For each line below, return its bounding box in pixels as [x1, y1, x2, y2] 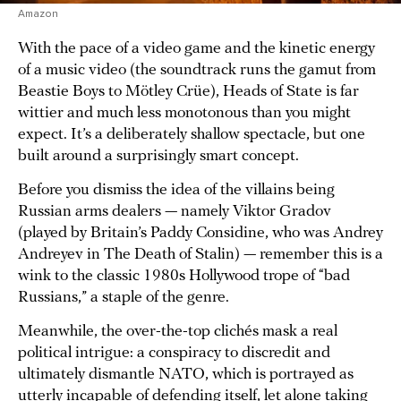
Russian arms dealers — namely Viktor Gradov [18, 203, 331, 221]
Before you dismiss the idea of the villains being [18, 182, 335, 200]
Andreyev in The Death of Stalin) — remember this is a [18, 246, 383, 264]
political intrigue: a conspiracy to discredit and [18, 345, 330, 363]
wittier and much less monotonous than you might [18, 105, 351, 123]
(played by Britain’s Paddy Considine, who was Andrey [18, 225, 383, 243]
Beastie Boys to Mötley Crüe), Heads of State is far [18, 83, 359, 101]
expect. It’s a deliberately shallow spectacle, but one [18, 126, 365, 144]
